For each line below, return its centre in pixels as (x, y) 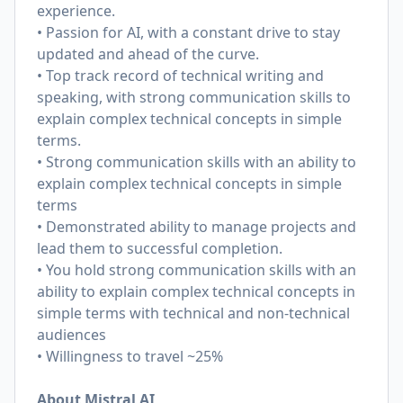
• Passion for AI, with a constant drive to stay (188, 32)
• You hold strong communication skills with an (197, 270)
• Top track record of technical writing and (180, 76)
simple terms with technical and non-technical (193, 313)
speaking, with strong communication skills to (194, 97)
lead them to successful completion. (160, 248)
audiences (72, 335)
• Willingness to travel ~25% (132, 356)
